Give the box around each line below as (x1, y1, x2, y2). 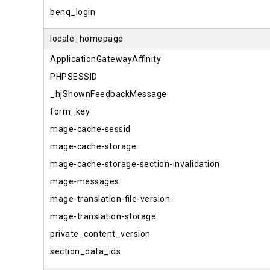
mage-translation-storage (50, 212, 156, 221)
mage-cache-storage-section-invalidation (50, 159, 220, 169)
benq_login (50, 7, 95, 17)
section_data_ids (50, 246, 121, 256)
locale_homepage (50, 34, 124, 43)
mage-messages (50, 177, 119, 186)
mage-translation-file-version (50, 194, 170, 204)
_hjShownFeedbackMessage (50, 89, 167, 99)
